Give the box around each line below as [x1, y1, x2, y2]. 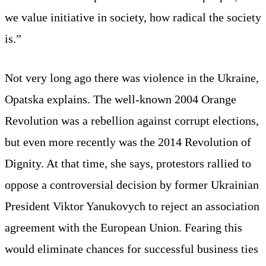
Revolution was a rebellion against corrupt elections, [5, 113, 259, 127]
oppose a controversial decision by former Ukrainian [5, 178, 259, 191]
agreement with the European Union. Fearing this [5, 220, 242, 234]
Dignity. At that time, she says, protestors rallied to [5, 156, 251, 170]
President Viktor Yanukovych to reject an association [5, 199, 259, 213]
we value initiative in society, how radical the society [5, 10, 261, 24]
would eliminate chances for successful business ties [5, 242, 258, 255]
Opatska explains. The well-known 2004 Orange [5, 92, 236, 106]
